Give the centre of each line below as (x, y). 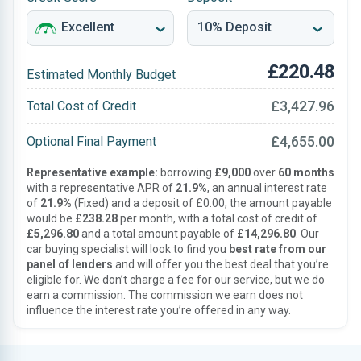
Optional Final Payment (91, 141)
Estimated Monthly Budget (101, 75)
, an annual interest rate (267, 188)
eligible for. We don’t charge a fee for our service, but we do (176, 280)
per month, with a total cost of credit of (218, 218)
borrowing (186, 172)
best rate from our (278, 249)
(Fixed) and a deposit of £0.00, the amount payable (202, 203)
